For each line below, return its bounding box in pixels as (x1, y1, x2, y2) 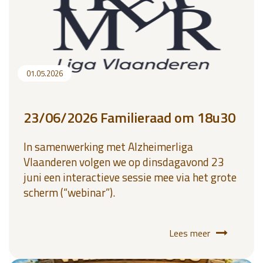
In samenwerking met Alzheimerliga (23, 138, 193, 155)
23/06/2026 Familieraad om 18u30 (23, 107, 235, 128)
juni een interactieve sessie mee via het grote (23, 168, 237, 186)
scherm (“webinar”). (23, 184, 115, 201)
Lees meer (169, 226, 210, 240)
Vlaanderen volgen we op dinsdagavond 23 (23, 153, 224, 170)
